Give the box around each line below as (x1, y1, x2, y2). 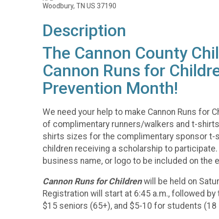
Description (43, 21, 126, 40)
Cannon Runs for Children (43, 176, 144, 187)
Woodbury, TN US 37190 (43, 2, 116, 10)
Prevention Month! (43, 79, 178, 98)
